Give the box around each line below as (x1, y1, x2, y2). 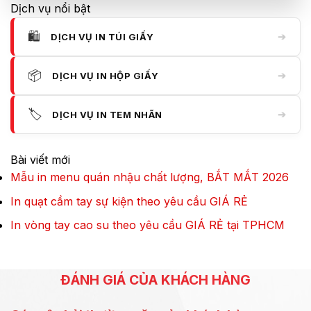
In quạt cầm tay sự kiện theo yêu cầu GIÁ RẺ (10, 194, 248, 208)
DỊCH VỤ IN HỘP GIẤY (52, 69, 159, 81)
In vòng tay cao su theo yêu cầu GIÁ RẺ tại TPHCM (10, 218, 285, 233)
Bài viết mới (10, 152, 70, 167)
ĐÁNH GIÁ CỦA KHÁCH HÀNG (60, 271, 251, 288)
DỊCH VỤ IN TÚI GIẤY (51, 31, 154, 42)
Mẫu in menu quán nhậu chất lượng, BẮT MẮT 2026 (10, 169, 289, 184)
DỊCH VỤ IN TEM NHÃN (52, 108, 162, 120)
